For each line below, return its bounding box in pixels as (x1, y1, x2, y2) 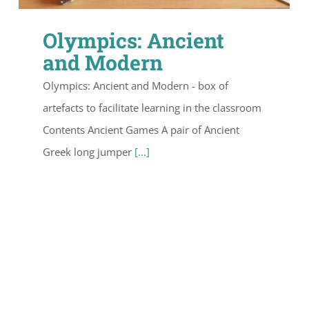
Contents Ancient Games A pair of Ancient (43, 122, 239, 137)
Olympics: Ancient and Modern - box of (43, 78, 228, 92)
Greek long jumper (43, 144, 134, 159)
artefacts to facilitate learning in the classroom (43, 100, 261, 114)
